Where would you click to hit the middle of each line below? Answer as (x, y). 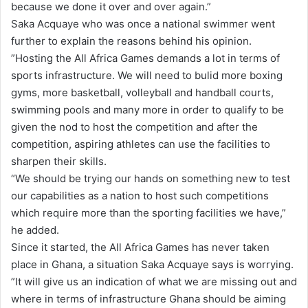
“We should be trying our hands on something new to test (151, 178)
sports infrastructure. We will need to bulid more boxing (147, 75)
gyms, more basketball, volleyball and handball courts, (142, 92)
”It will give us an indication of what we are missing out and (154, 281)
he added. (35, 230)
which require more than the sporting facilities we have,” (148, 212)
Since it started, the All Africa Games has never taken (140, 247)
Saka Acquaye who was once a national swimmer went (143, 23)
